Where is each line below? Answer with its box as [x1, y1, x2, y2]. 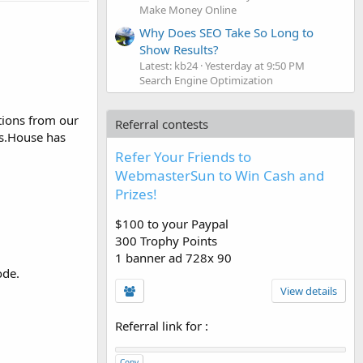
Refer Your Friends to [115, 147, 251, 166]
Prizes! [115, 184, 157, 203]
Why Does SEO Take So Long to [139, 23, 314, 41]
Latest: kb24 [139, 58, 198, 73]
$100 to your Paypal [115, 215, 228, 232]
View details [280, 283, 337, 298]
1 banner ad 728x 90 [115, 249, 232, 266]
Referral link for [115, 317, 205, 334]
